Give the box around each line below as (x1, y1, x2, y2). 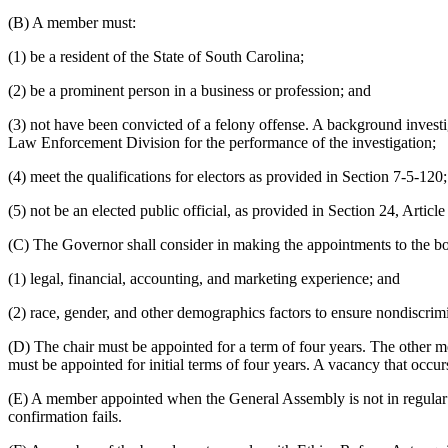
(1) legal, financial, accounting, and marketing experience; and (8, 269, 400, 287)
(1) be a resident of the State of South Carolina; (8, 47, 304, 65)
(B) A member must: (8, 13, 136, 31)
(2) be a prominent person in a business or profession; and (8, 81, 371, 99)
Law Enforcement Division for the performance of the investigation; (8, 133, 436, 151)
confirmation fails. (8, 407, 122, 425)
